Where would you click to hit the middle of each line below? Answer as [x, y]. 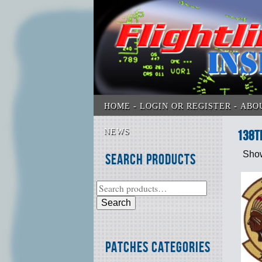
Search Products [151, 160]
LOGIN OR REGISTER [186, 106]
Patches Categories [158, 248]
